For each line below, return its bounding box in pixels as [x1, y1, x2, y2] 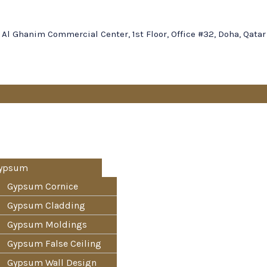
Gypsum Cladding [7, 200, 85, 211]
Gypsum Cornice [7, 181, 78, 192]
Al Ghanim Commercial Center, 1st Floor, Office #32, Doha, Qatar [1, 29, 266, 40]
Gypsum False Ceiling [7, 238, 101, 249]
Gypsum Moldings [7, 219, 87, 230]
